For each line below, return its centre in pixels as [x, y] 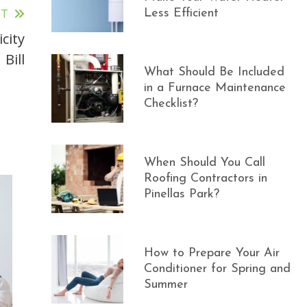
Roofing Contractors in [206, 179]
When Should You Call [205, 163]
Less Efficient [182, 13]
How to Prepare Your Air [212, 253]
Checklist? [171, 104]
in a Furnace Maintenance [215, 88]
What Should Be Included [214, 72]
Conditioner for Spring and [218, 269]
